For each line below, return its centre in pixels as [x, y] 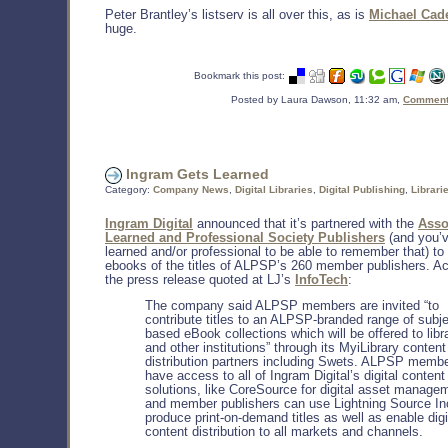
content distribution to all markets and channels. [284, 432]
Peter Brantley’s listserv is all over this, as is [237, 15]
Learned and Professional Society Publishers [245, 238]
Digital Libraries [274, 190]
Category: [129, 190]
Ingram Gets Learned [195, 174]
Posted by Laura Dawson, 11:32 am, [317, 100]
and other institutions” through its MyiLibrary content [295, 348]
